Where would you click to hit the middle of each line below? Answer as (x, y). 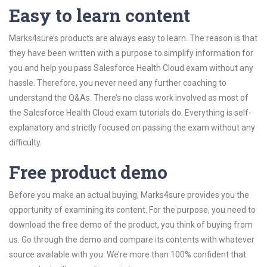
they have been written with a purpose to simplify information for (131, 53)
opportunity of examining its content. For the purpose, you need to (132, 210)
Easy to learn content (100, 15)
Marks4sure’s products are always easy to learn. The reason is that (133, 38)
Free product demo (88, 172)
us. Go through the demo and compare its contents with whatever (132, 240)
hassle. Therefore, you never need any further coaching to (118, 83)
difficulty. (25, 142)
